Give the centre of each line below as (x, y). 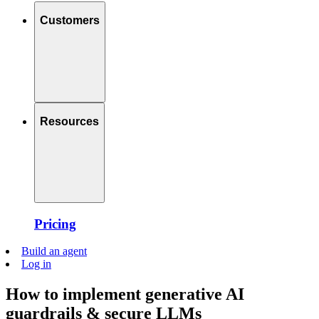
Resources (69, 122)
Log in (36, 264)
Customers (70, 21)
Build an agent (54, 251)
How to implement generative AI (125, 294)
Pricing (55, 224)
